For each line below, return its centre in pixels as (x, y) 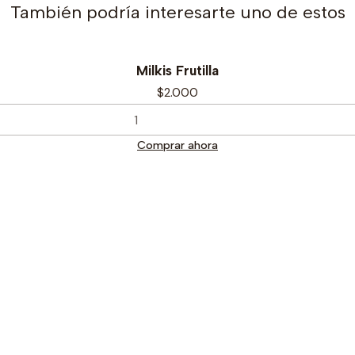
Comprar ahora (177, 145)
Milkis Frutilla (177, 71)
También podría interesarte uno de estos (177, 12)
